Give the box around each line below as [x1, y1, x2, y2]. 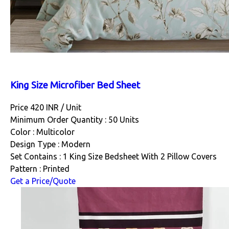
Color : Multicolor [10, 127, 75, 137]
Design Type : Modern [10, 140, 90, 149]
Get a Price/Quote [10, 176, 76, 186]
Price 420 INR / [10, 103, 66, 112]
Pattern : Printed [10, 164, 70, 174]
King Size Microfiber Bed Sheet [10, 80, 140, 91]
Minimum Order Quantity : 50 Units [10, 115, 139, 125]
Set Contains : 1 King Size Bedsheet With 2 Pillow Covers [10, 152, 217, 162]
